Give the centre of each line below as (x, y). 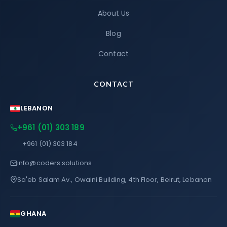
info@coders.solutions (55, 163)
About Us (113, 13)
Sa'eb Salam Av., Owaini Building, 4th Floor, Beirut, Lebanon (115, 180)
